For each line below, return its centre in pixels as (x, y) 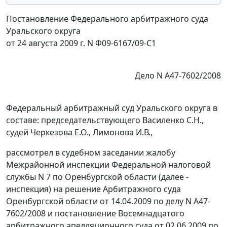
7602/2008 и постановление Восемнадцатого (95, 214)
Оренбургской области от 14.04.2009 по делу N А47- (108, 201)
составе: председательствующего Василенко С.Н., (105, 120)
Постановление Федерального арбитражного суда (107, 19)
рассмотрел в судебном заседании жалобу (91, 153)
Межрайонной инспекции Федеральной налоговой (108, 165)
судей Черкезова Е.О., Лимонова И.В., (79, 133)
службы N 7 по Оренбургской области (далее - (97, 177)
